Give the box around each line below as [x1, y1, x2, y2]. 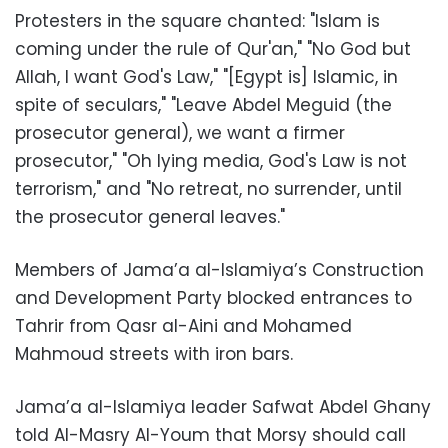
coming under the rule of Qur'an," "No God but [15, 36, 411, 61]
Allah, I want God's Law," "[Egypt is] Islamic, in [15, 64, 398, 89]
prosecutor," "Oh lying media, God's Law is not [15, 148, 407, 173]
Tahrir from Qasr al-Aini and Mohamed [15, 313, 352, 338]
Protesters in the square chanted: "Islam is [15, 8, 380, 33]
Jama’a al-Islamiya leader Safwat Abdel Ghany [15, 394, 431, 419]
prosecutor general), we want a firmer [15, 120, 345, 145]
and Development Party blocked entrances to [15, 285, 412, 310]
